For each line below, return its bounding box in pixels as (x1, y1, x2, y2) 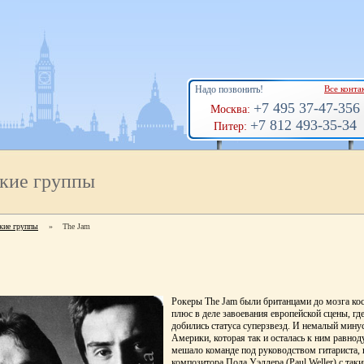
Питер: (214, 120, 250, 132)
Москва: (210, 103, 253, 115)
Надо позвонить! (195, 84, 263, 95)
